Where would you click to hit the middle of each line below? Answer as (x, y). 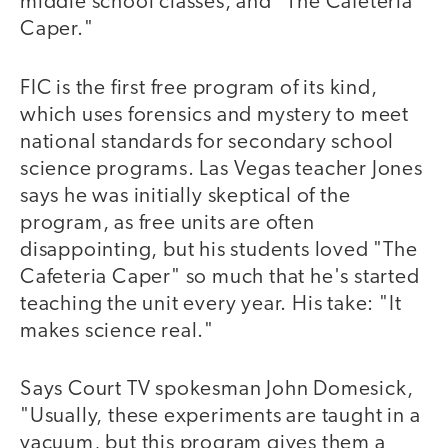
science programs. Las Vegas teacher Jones (221, 169)
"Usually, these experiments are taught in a (220, 417)
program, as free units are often (167, 223)
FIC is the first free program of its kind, (199, 88)
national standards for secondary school (207, 142)
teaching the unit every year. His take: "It (211, 304)
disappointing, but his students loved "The (219, 250)
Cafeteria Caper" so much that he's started (220, 277)
